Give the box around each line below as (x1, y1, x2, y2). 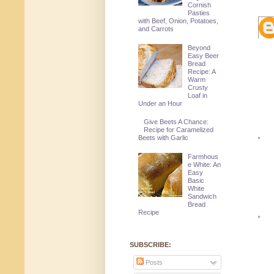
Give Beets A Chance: (144, 118, 209, 126)
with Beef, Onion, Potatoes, (138, 17, 218, 25)
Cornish (188, 1, 212, 9)
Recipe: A (188, 67, 216, 75)
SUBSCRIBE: (130, 240, 171, 248)
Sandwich (188, 192, 217, 200)
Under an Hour (138, 99, 182, 107)
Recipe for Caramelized (144, 126, 214, 134)
